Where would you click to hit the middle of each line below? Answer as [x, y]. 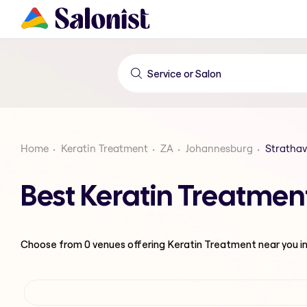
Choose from [52, 244]
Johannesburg [219, 148]
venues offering [129, 244]
